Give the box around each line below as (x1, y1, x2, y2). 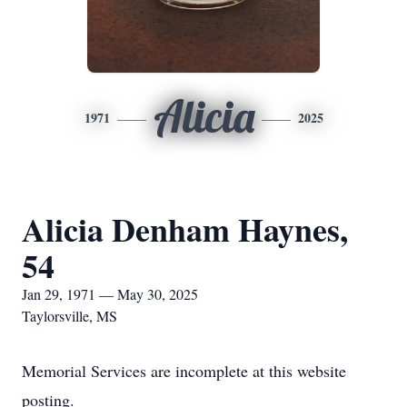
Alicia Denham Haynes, (22, 205, 348, 253)
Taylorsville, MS (22, 306, 117, 325)
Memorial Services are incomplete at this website (22, 360, 346, 382)
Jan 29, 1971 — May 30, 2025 (22, 284, 198, 303)
